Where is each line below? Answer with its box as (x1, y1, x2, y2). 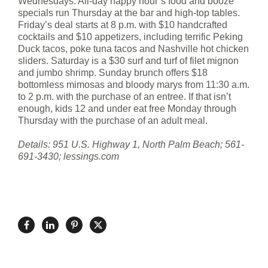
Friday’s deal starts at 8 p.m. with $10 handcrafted (18, 19, 227, 30)
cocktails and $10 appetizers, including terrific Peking (18, 31, 243, 42)
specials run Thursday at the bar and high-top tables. (18, 7, 240, 18)
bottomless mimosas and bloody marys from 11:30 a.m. (18, 79, 249, 90)
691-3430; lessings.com (18, 151, 119, 162)
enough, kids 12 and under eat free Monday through (18, 103, 236, 114)
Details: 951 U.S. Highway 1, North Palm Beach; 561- (18, 139, 244, 150)
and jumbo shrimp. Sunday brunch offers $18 (18, 67, 208, 78)
